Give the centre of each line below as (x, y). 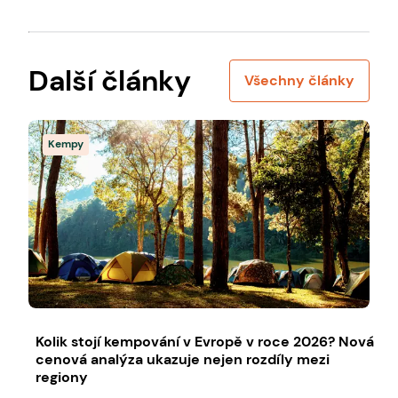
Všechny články (299, 80)
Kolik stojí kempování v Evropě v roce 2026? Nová (205, 342)
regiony (62, 377)
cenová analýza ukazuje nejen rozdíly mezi (183, 359)
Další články (110, 81)
